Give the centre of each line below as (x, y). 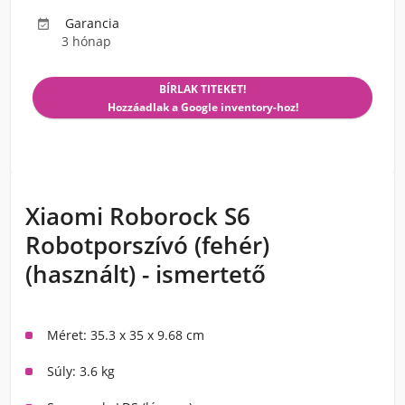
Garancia (92, 23)
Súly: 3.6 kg (81, 371)
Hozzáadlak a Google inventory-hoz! (202, 107)
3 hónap (86, 41)
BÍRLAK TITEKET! (202, 89)
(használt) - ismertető (146, 274)
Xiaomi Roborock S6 (138, 216)
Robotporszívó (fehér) (147, 245)
